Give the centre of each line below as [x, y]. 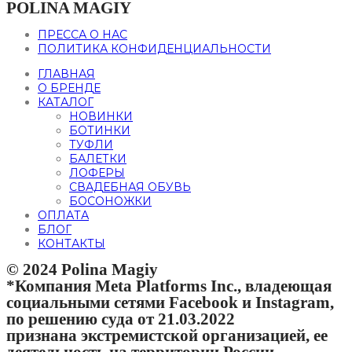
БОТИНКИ [100, 131]
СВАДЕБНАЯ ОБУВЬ [130, 187]
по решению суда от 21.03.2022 [121, 319]
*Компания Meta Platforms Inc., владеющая [169, 286]
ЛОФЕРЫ [97, 173]
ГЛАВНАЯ [66, 74]
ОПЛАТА [63, 216]
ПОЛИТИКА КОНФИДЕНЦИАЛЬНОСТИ [154, 49]
